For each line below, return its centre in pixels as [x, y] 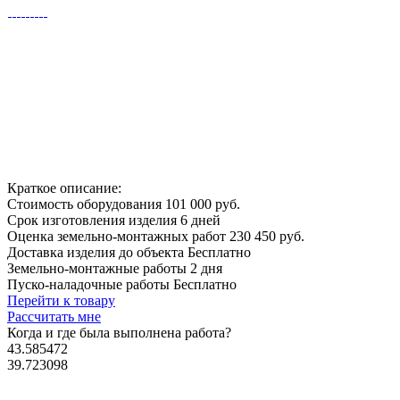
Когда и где [42, 332]
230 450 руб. [267, 236]
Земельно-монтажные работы [99, 268]
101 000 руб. [203, 204]
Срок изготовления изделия [94, 220]
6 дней [200, 220]
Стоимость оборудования [86, 204]
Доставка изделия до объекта [97, 252]
